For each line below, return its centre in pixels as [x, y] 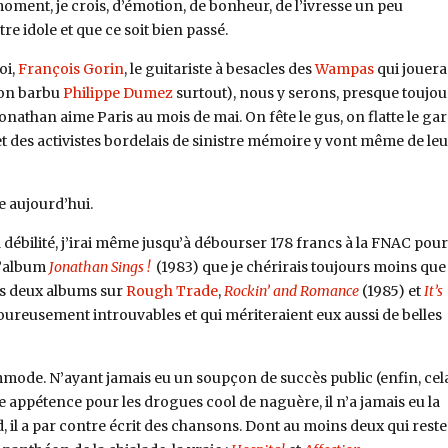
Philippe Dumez [117, 93]
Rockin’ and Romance [291, 291]
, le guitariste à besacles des [219, 69]
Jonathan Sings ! [99, 267]
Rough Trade [171, 291]
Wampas [344, 69]
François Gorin [70, 69]
